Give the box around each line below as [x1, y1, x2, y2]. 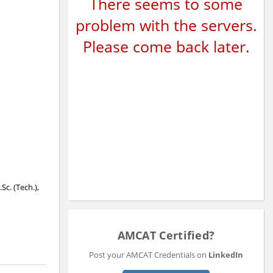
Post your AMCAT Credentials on [89, 249, 208, 260]
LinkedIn [208, 249, 243, 260]
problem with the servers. [75, 14, 257, 35]
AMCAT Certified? [117, 227, 215, 243]
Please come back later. [82, 35, 250, 57]
